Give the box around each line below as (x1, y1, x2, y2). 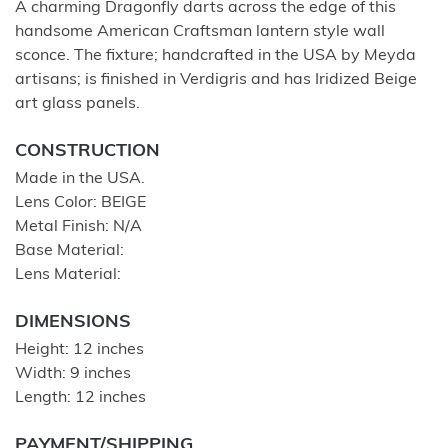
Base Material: (15, 242, 124, 259)
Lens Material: (15, 266, 121, 283)
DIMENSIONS (15, 312, 131, 332)
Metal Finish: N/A (15, 218, 142, 235)
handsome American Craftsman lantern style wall (15, 23, 385, 40)
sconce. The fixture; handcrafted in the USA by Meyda (15, 47, 416, 64)
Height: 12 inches (15, 341, 144, 358)
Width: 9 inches (15, 365, 131, 382)
